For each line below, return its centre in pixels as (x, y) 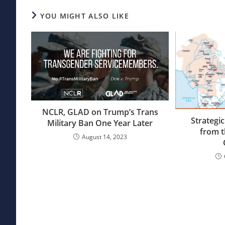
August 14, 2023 (104, 137)
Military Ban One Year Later (100, 123)
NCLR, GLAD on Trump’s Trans (100, 112)
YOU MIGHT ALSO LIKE (85, 16)
